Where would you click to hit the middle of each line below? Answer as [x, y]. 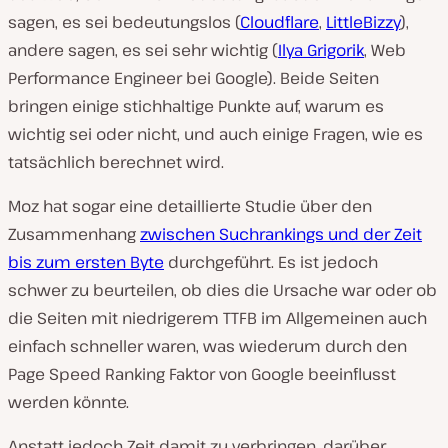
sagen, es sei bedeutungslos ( [124, 21]
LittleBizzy [363, 21]
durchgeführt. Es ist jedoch [271, 261]
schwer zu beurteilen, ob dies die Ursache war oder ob [222, 289]
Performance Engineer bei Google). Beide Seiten [193, 77]
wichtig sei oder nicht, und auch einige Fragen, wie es [215, 133]
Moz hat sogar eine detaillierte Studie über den [190, 205]
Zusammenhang [74, 233]
